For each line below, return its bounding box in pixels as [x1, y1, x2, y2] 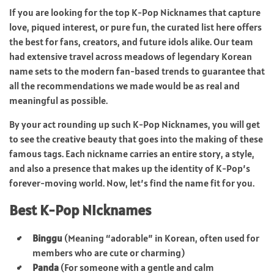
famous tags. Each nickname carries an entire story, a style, [9, 147, 254, 160]
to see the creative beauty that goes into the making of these [9, 132, 263, 145]
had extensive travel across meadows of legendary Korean [9, 50, 252, 62]
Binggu [32, 231, 62, 244]
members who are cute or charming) [32, 246, 185, 259]
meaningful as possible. [9, 94, 108, 106]
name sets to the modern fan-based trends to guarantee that [9, 64, 265, 77]
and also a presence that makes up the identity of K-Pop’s [9, 161, 250, 174]
